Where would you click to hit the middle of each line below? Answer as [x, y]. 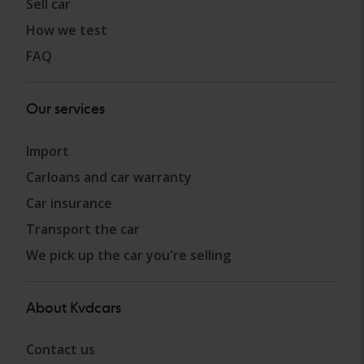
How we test [67, 30]
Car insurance [69, 203]
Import [48, 151]
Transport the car [83, 229]
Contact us [61, 349]
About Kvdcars [74, 307]
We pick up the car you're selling [128, 255]
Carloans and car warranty [109, 177]
